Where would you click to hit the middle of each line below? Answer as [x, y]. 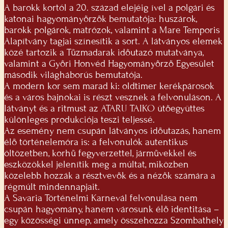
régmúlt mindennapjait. [52, 187]
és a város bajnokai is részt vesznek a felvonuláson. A [113, 97]
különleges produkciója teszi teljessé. [79, 120]
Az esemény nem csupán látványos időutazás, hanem [112, 131]
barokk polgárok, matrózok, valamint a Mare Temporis [112, 30]
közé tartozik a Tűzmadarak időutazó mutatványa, [104, 53]
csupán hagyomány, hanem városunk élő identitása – [112, 209]
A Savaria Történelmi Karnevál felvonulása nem [101, 198]
